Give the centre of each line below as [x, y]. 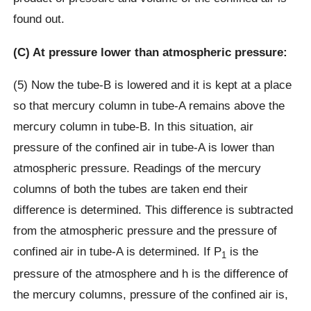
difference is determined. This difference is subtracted [153, 209]
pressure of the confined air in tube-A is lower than [144, 147]
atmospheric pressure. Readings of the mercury [137, 168]
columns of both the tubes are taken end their [131, 188]
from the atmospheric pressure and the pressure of [145, 230]
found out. [39, 19]
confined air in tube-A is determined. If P [118, 251]
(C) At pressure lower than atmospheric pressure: [151, 52]
